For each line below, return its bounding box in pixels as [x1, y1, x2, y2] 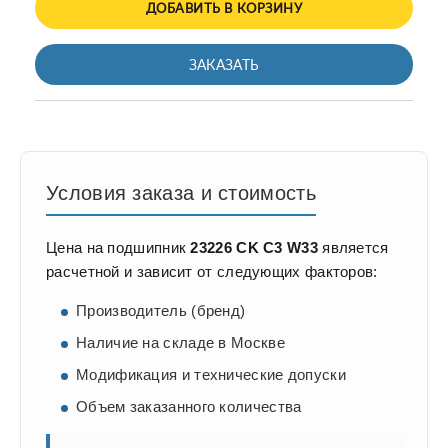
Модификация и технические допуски [76, 366, 346, 384]
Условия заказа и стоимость [46, 182, 316, 205]
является [317, 239, 389, 257]
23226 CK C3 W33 [190, 239, 318, 257]
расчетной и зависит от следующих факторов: [46, 263, 378, 281]
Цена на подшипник [46, 239, 191, 257]
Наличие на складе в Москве [76, 334, 285, 352]
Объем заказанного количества [76, 398, 302, 416]
